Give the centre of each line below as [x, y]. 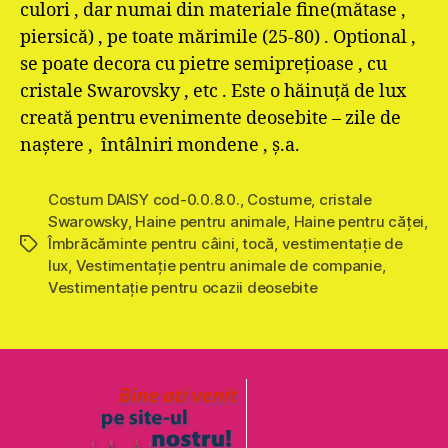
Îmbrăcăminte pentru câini [141, 243]
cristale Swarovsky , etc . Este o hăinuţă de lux [213, 91]
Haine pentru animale [211, 221]
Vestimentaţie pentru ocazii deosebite [183, 287]
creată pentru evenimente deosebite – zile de [210, 118]
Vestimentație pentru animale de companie [228, 265]
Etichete [48, 244]
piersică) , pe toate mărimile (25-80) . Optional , [218, 37]
